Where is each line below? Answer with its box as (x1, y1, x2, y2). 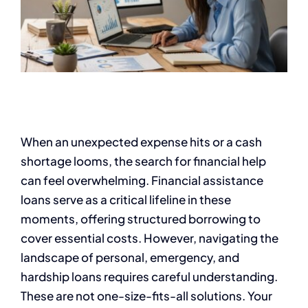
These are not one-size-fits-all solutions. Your (21, 288, 272, 304)
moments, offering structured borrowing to (21, 211, 261, 227)
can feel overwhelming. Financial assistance (21, 173, 263, 188)
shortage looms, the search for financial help (21, 153, 266, 169)
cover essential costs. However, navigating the (21, 230, 278, 246)
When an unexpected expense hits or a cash (21, 134, 262, 150)
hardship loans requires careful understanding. (21, 269, 278, 285)
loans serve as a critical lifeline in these (21, 192, 231, 208)
